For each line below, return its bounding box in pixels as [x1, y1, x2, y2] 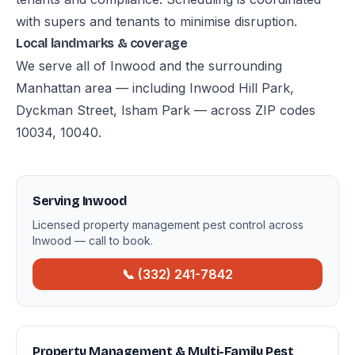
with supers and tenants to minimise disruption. [16, 13, 297, 29]
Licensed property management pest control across [32, 218, 303, 231]
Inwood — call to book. [32, 234, 153, 247]
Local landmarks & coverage [16, 36, 188, 51]
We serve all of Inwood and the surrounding [16, 58, 282, 74]
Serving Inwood [32, 193, 127, 208]
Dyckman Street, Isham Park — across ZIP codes [16, 102, 315, 118]
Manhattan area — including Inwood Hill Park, [16, 80, 294, 96]
